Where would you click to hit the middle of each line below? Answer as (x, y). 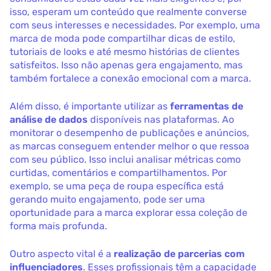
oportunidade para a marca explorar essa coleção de (129, 212)
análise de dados (49, 119)
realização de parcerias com (179, 253)
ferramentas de (207, 106)
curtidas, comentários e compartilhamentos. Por (118, 172)
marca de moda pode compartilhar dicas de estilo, (122, 38)
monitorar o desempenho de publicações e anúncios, (129, 132)
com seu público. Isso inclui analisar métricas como (125, 159)
